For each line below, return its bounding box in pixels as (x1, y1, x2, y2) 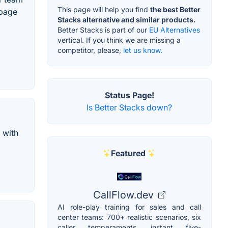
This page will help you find (58, 5, 150, 14)
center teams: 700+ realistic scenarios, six (58, 213, 201, 222)
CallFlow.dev (93, 189, 156, 202)
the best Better (150, 5, 201, 14)
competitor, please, (58, 46, 123, 55)
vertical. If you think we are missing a (58, 36, 181, 45)
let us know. (123, 46, 162, 55)
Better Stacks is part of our (58, 25, 149, 35)
